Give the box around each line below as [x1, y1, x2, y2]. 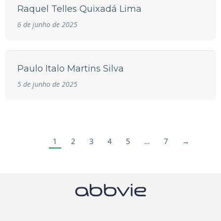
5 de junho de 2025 [17, 79, 77, 89]
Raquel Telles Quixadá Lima [17, 3, 142, 15]
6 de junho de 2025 [17, 20, 77, 30]
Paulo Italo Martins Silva [17, 63, 124, 74]
